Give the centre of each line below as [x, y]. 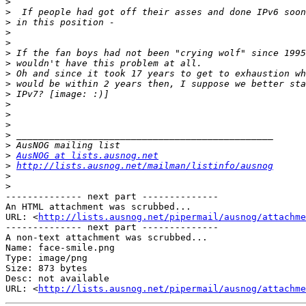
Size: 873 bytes [46, 268]
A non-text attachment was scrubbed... [107, 238]
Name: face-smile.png [60, 248]
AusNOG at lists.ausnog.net [87, 156]
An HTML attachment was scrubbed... [98, 207]
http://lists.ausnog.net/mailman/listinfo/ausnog [145, 166]
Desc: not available [57, 279]
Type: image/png [46, 258]
